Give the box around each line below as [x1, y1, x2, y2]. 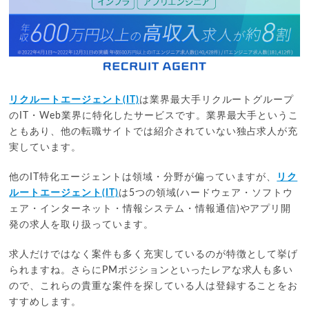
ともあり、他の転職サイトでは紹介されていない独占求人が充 [9, 127, 299, 137]
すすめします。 [9, 297, 82, 308]
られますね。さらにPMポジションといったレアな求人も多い [9, 266, 294, 276]
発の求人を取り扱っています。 [9, 220, 154, 230]
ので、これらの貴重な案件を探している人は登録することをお [9, 281, 299, 292]
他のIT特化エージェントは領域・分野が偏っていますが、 [9, 172, 277, 183]
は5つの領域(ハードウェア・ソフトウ [118, 188, 294, 199]
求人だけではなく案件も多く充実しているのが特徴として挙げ [9, 250, 299, 260]
